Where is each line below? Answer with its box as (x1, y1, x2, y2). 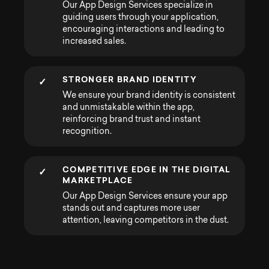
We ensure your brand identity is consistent (62, 91, 235, 100)
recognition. (62, 127, 112, 136)
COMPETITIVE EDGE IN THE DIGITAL (62, 165, 231, 174)
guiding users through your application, (62, 13, 219, 22)
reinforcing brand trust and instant (62, 115, 201, 124)
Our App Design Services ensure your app (62, 192, 228, 201)
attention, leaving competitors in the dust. (62, 216, 229, 225)
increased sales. (62, 37, 126, 46)
